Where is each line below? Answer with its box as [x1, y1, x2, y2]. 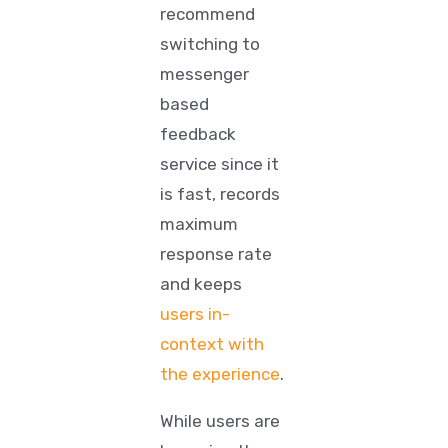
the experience [160, 364, 281, 384]
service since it [160, 154, 280, 174]
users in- [160, 304, 231, 324]
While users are [160, 411, 281, 431]
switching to [160, 34, 261, 54]
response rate [160, 244, 273, 264]
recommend [160, 4, 256, 24]
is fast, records [160, 184, 281, 204]
